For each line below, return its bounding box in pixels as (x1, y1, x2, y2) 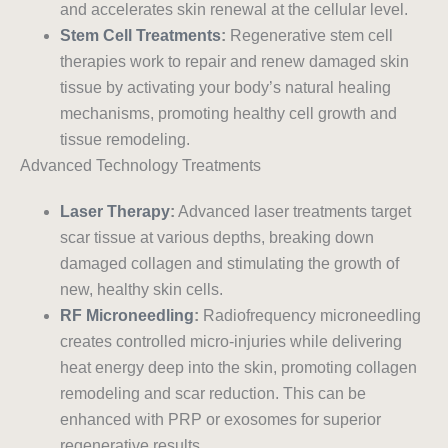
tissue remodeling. (60, 131, 190, 149)
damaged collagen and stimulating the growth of (60, 255, 399, 273)
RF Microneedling (60, 307, 194, 325)
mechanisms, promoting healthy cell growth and (60, 105, 397, 123)
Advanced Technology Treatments (20, 157, 261, 175)
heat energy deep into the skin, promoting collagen (60, 359, 417, 377)
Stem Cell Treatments (60, 27, 221, 45)
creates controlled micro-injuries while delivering (60, 333, 402, 351)
